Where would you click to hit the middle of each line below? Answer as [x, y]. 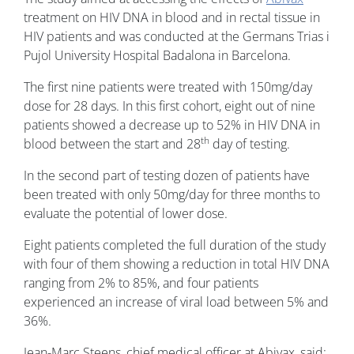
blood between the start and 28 [112, 143]
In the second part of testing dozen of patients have [167, 175]
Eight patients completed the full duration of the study [175, 245]
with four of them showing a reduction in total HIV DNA [177, 264]
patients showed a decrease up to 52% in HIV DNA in [172, 124]
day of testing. [250, 143]
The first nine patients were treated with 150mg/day [168, 87]
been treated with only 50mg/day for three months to [172, 194]
